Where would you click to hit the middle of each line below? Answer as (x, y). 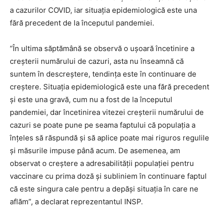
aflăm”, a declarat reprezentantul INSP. (76, 202)
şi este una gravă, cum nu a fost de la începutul (91, 100)
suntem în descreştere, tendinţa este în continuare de (103, 74)
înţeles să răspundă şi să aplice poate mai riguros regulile (110, 138)
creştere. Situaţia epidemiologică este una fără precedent (110, 87)
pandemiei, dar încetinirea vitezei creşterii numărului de (107, 112)
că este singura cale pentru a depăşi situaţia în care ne (104, 189)
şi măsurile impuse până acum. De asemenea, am (95, 151)
